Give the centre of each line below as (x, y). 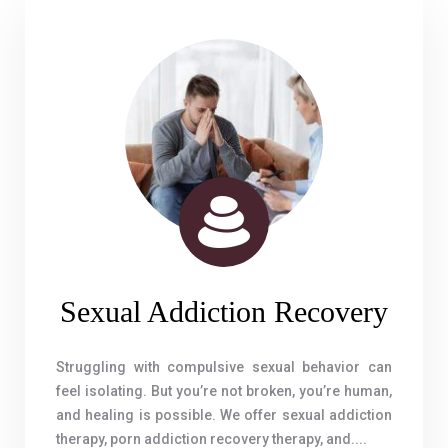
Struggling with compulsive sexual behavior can (224, 367)
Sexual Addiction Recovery (224, 311)
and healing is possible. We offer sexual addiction (224, 415)
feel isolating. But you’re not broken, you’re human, (224, 391)
